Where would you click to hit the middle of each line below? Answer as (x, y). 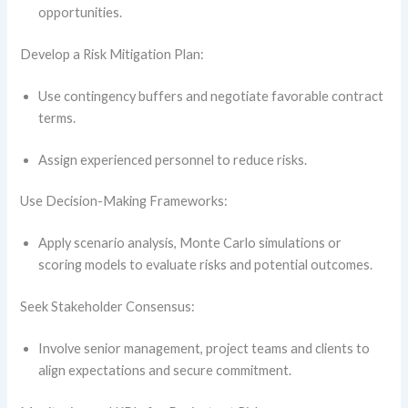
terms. (59, 117)
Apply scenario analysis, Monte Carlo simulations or (190, 243)
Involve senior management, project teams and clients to (204, 349)
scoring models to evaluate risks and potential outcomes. (207, 265)
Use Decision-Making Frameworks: (126, 201)
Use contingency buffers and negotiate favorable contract (211, 96)
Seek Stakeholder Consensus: (109, 307)
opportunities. (82, 12)
